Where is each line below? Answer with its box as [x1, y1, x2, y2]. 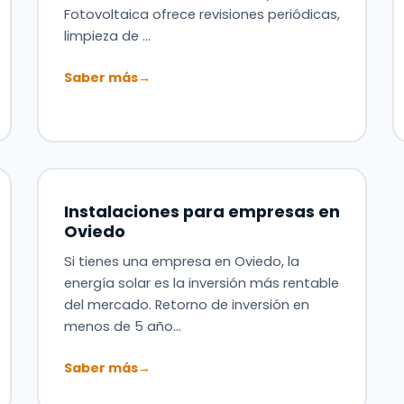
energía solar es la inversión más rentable [63, 273, 339, 292]
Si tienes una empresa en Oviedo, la [63, 252, 299, 271]
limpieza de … [63, 26, 151, 45]
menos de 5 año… [63, 317, 181, 335]
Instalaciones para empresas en [63, 199, 340, 223]
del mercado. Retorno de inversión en [63, 295, 309, 314]
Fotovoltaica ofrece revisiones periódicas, [63, 5, 340, 23]
